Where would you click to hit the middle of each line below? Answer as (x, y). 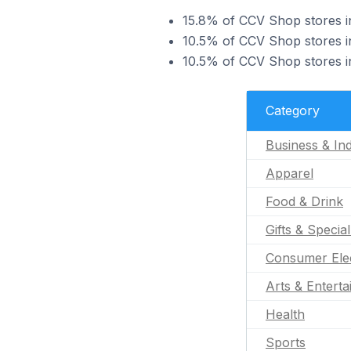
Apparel (289, 173)
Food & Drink (304, 201)
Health (285, 314)
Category (293, 110)
